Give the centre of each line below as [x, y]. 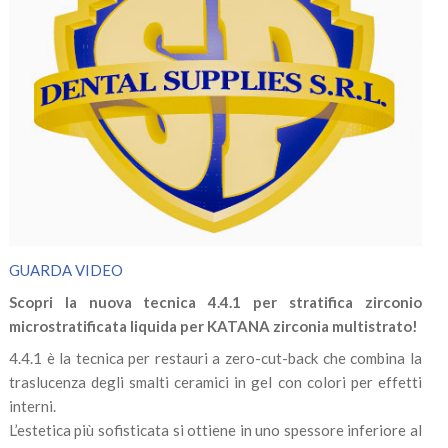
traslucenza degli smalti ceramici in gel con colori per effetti [215, 382]
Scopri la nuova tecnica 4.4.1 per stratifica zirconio [215, 302]
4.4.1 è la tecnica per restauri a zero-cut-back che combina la [215, 358]
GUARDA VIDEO [65, 269]
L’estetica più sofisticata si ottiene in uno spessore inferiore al [215, 430]
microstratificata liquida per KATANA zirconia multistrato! [213, 326]
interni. [33, 406]
